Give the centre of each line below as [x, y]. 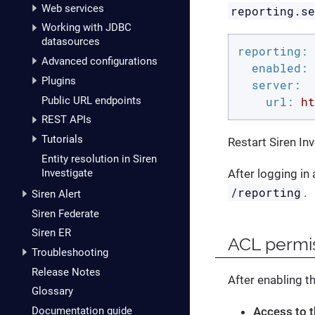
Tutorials [62, 140]
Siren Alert [56, 194]
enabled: [279, 68]
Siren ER [51, 233]
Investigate [67, 173]
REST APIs [66, 120]
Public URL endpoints [91, 100]
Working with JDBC [86, 28]
